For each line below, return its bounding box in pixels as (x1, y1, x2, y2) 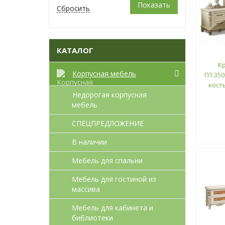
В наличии (72, 137, 107, 147)
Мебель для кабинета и (72, 202, 153, 212)
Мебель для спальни (72, 155, 143, 165)
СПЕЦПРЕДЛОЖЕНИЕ (72, 118, 144, 128)
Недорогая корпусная (72, 89, 147, 99)
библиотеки (72, 212, 113, 222)
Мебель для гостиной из (72, 174, 156, 184)
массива (72, 184, 100, 194)
